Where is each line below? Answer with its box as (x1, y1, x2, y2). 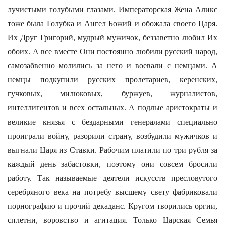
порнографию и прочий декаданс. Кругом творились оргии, (8, 202, 217, 210)
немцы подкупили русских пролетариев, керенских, (8, 75, 217, 84)
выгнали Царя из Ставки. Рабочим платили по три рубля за (8, 146, 217, 154)
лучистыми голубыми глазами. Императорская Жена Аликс (8, 5, 217, 14)
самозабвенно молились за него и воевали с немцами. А (8, 61, 217, 70)
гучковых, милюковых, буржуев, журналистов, (8, 89, 217, 98)
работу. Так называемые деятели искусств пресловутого (8, 174, 217, 182)
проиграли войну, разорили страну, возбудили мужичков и (8, 132, 217, 140)
